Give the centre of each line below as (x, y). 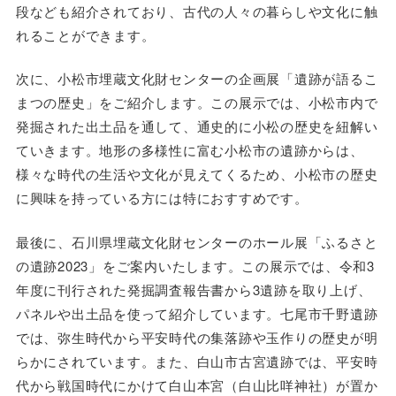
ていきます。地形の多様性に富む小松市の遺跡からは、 (190, 150)
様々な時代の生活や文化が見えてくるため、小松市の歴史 (197, 174)
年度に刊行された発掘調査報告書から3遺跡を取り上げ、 (194, 289)
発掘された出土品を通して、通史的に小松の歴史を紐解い (197, 126)
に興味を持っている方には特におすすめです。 (162, 198)
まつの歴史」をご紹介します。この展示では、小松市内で (197, 103)
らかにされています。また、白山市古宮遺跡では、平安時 (197, 361)
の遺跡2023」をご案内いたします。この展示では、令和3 (195, 265)
